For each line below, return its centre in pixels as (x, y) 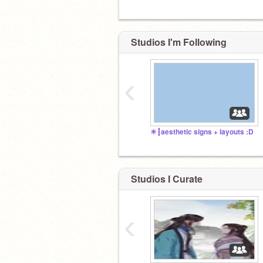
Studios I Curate (167, 178)
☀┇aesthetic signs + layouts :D (202, 132)
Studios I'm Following (179, 42)
